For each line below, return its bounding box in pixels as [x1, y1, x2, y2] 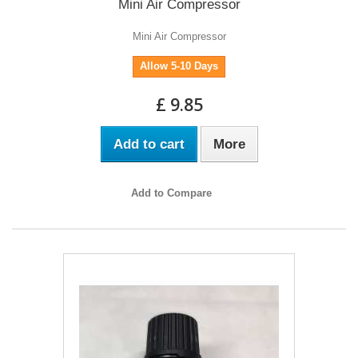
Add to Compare [130, 186, 212, 199]
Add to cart [113, 136, 185, 152]
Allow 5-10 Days [140, 59, 218, 72]
